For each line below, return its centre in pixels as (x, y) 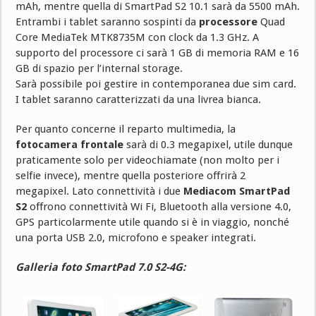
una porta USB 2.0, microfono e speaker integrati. (136, 238)
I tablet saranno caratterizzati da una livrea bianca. (139, 100)
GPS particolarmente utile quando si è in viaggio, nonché (153, 223)
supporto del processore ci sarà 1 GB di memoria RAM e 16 (158, 53)
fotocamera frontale (70, 145)
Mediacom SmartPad (237, 192)
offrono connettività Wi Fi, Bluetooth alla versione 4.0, (159, 207)
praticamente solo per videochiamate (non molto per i (148, 160)
